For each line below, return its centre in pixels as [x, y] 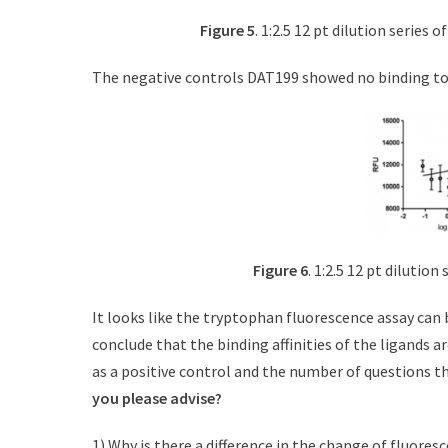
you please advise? [157, 398]
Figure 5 [227, 30]
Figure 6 [280, 270]
